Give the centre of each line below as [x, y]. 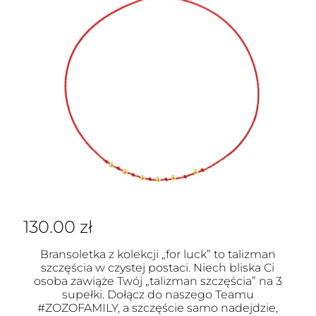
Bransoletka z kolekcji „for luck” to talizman [158, 254]
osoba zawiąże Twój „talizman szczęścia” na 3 [158, 281]
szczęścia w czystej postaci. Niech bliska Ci [158, 268]
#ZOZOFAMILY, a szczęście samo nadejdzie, [158, 308]
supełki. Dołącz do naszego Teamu [158, 294]
